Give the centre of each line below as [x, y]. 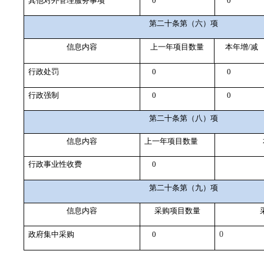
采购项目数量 [177, 211]
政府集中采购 [51, 234]
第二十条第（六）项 [184, 23]
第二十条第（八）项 [184, 118]
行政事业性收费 [55, 164]
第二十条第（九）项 [184, 188]
